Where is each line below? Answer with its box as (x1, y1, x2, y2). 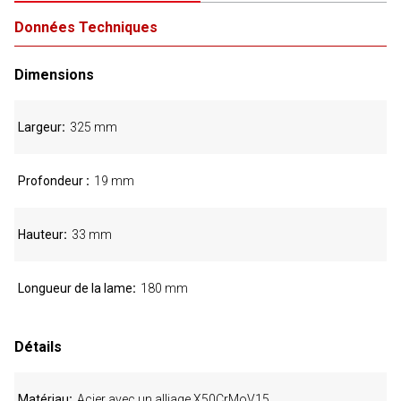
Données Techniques (14, 19, 158, 36)
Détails (14, 338, 62, 355)
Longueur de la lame (18, 281, 132, 295)
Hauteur (18, 227, 64, 242)
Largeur (18, 120, 62, 134)
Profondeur (18, 174, 86, 188)
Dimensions (14, 66, 98, 83)
